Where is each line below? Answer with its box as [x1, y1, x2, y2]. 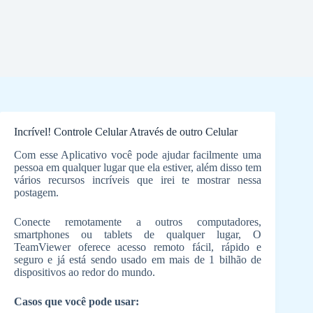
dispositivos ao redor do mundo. [14, 265, 155, 278]
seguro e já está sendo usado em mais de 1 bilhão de [14, 253, 262, 265]
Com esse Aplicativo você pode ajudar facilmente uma [14, 148, 262, 161]
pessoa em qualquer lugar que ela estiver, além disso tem [14, 161, 262, 173]
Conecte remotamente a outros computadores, [14, 215, 262, 228]
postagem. [14, 186, 59, 198]
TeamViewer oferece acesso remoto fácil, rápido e [14, 240, 262, 253]
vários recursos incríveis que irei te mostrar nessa [14, 173, 262, 186]
